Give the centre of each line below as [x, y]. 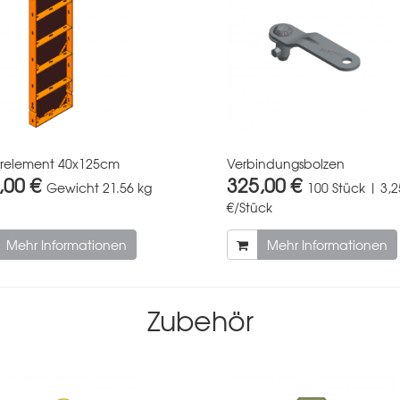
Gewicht [72, 187]
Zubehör [200, 320]
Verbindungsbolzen [286, 163]
